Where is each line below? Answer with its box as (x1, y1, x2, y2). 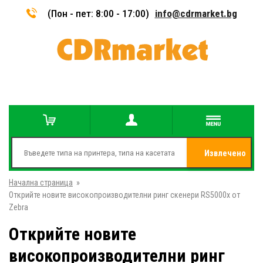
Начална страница (9, 178, 73, 187)
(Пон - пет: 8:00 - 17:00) (47, 7, 149, 19)
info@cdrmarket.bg (154, 7, 237, 19)
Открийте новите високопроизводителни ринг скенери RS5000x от (9, 190, 240, 200)
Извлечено (204, 149, 246, 158)
